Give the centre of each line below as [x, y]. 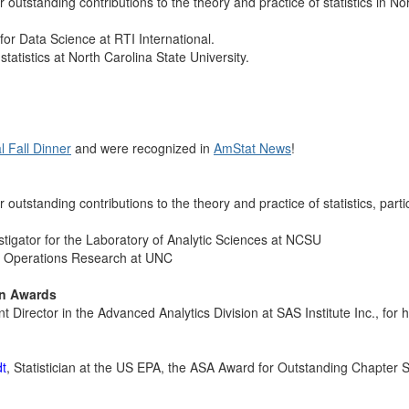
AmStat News [252, 148]
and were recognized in [142, 148]
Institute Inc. [340, 312]
